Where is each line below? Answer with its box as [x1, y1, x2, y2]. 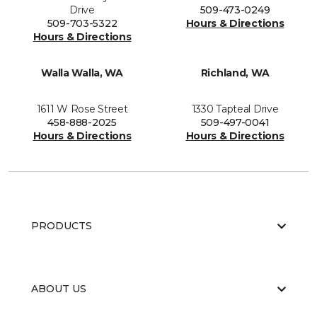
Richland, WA [200, 67, 270, 80]
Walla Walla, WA [41, 67, 123, 80]
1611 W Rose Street [36, 103, 128, 116]
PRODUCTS [31, 219, 92, 233]
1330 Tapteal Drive [191, 103, 279, 116]
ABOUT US [31, 282, 86, 296]
